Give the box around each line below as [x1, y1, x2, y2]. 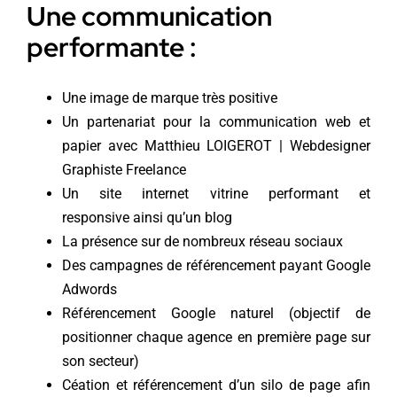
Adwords [61, 281, 117, 299]
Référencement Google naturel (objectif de [61, 305, 371, 323]
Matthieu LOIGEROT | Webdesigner [144, 137, 371, 155]
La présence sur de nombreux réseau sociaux [61, 233, 343, 251]
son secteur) [61, 353, 139, 370]
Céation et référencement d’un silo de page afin [61, 377, 371, 394]
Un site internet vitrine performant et [61, 185, 371, 203]
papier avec [61, 137, 144, 155]
